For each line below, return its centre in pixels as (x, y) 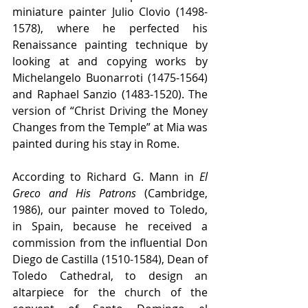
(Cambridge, (172, 194)
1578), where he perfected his (110, 29)
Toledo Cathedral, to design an (110, 276)
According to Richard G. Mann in (106, 177)
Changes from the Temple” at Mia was (110, 128)
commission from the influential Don (110, 243)
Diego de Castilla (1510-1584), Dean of (110, 260)
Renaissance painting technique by (110, 45)
